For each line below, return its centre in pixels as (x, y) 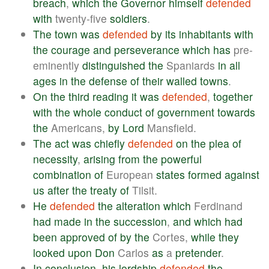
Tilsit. (143, 190)
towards (236, 112)
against (242, 174)
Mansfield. (170, 127)
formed (205, 174)
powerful (181, 159)
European (130, 174)
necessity (55, 159)
